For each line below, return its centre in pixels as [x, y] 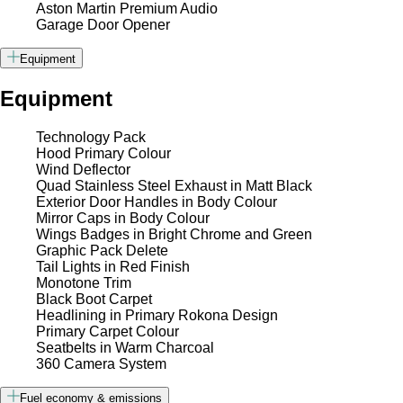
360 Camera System [101, 363]
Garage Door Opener [103, 25]
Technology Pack [91, 137]
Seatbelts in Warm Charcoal [125, 347]
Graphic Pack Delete [102, 250]
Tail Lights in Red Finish [113, 266]
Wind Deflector [83, 169]
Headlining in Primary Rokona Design [157, 315]
